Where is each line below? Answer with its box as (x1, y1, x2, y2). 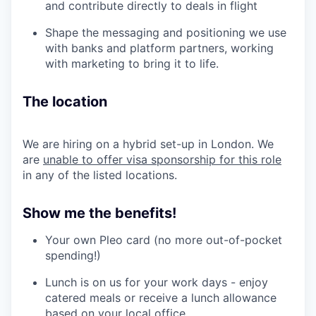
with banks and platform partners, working (45, 40, 274, 55)
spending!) (45, 248, 101, 262)
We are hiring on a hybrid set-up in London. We (23, 136, 274, 151)
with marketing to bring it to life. (45, 56, 219, 71)
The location (23, 92, 107, 110)
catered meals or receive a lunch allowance (45, 290, 276, 305)
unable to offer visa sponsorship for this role (43, 152, 281, 166)
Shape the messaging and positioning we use (45, 25, 286, 39)
